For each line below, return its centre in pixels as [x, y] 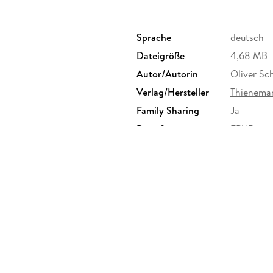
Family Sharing [168, 110]
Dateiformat [163, 128]
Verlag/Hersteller [173, 92]
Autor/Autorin [167, 73]
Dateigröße [161, 55]
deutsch [247, 37]
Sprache [154, 37]
